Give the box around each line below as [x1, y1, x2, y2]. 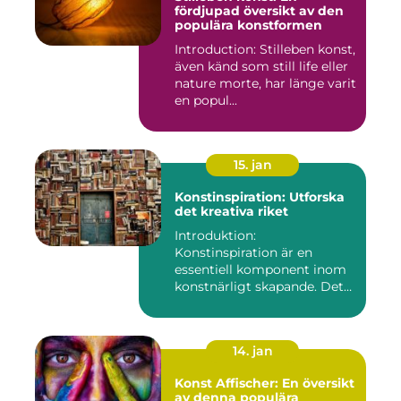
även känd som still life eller [175, 58, 348, 74]
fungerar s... [175, 295, 246, 311]
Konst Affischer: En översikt [175, 375, 354, 391]
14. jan [232, 343, 273, 359]
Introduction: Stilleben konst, [175, 41, 355, 57]
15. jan [233, 157, 272, 173]
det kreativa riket [175, 203, 288, 219]
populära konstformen [175, 17, 322, 33]
